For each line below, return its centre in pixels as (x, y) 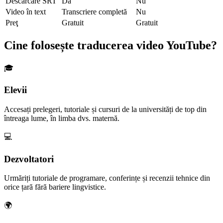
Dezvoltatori (29, 159)
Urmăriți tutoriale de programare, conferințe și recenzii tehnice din (107, 178)
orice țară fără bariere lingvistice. (55, 187)
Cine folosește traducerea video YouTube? (111, 45)
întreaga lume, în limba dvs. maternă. (62, 118)
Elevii (15, 90)
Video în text (26, 11)
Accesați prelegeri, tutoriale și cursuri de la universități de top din (105, 109)
